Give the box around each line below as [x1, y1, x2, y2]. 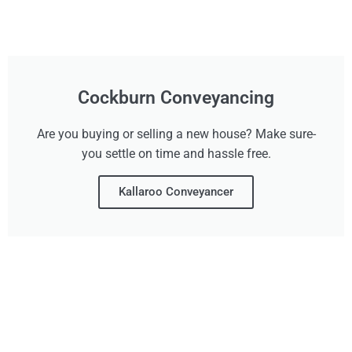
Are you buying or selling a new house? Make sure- [36, 126, 316, 142]
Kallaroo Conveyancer [119, 185, 233, 200]
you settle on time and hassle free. [81, 146, 271, 162]
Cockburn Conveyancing [78, 87, 274, 109]
